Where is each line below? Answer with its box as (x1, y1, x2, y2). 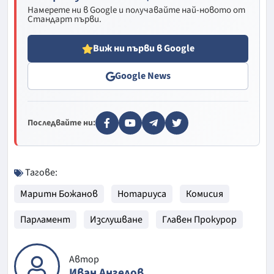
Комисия (186, 187, 223, 201)
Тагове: (23, 166, 57, 180)
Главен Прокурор (162, 213, 237, 227)
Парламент (20, 213, 70, 227)
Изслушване (90, 213, 143, 227)
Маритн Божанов (20, 187, 98, 201)
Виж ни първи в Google (92, 42, 194, 56)
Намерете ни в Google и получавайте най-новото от (28, 4, 245, 17)
